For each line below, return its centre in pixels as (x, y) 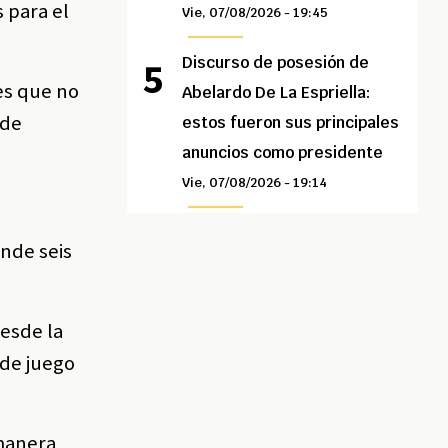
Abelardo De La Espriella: (277, 93)
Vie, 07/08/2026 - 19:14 (255, 183)
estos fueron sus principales (291, 123)
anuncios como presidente (283, 153)
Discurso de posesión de (276, 63)
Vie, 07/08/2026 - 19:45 (255, 13)
